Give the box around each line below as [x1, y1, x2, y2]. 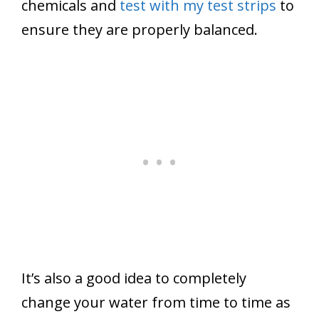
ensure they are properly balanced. [21, 19, 258, 39]
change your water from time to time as [21, 292, 291, 312]
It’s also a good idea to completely [21, 268, 246, 288]
